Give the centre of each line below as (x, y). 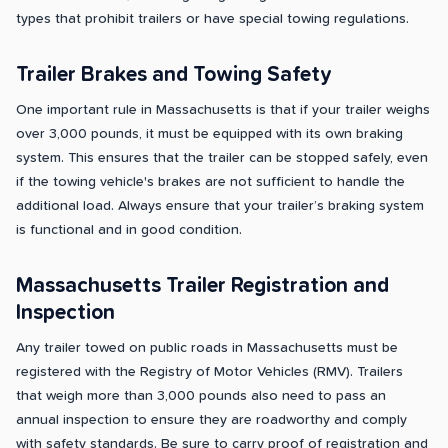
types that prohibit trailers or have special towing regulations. (212, 19)
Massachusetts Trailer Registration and (202, 286)
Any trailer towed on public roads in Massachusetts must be (207, 348)
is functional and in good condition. (129, 230)
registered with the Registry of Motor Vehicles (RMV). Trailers (209, 372)
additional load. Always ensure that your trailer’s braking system (220, 206)
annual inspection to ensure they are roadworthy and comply (211, 420)
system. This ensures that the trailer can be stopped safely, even (222, 158)
